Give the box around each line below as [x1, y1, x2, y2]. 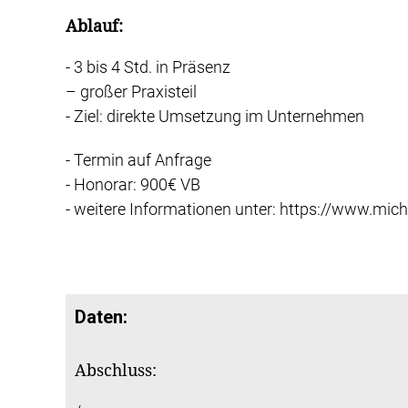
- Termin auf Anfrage [66, 150, 211, 170]
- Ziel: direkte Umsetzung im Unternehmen [66, 106, 364, 126]
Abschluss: [75, 361, 157, 381]
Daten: [75, 306, 127, 329]
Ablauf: [66, 15, 123, 36]
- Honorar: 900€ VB [66, 175, 200, 195]
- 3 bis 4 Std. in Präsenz [66, 56, 230, 76]
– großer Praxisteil [66, 81, 197, 101]
